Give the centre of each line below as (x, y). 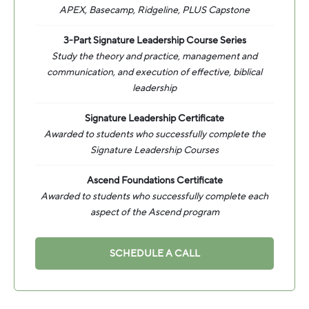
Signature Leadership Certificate (154, 119)
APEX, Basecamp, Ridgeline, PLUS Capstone (154, 10)
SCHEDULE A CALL (154, 254)
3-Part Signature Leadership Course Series (154, 41)
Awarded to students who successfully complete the (154, 134)
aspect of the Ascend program (154, 212)
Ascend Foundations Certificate (154, 181)
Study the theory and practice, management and (154, 57)
